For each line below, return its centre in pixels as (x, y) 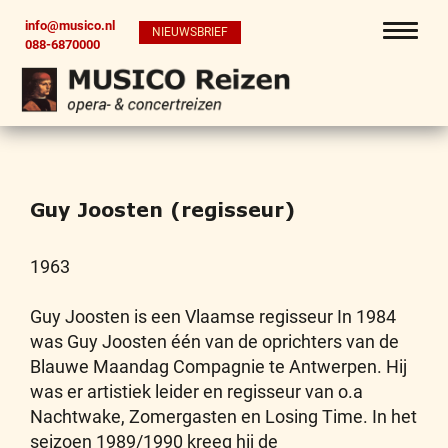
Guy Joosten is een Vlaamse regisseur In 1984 (213, 316)
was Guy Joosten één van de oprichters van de (214, 341)
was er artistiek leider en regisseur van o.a (196, 391)
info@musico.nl (70, 25)
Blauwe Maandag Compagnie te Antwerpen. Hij (218, 366)
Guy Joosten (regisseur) (162, 209)
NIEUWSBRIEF (190, 32)
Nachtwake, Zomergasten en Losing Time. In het (223, 416)
